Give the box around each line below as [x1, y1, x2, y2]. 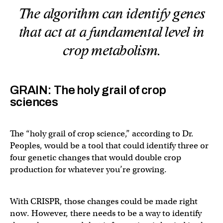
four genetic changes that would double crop [10, 152, 181, 163]
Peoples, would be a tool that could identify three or [10, 140, 209, 151]
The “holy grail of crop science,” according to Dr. [10, 128, 194, 139]
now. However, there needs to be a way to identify [10, 208, 202, 219]
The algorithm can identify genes [18, 6, 205, 21]
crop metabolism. [63, 43, 160, 58]
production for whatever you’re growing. [10, 164, 167, 175]
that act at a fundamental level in [18, 24, 205, 40]
